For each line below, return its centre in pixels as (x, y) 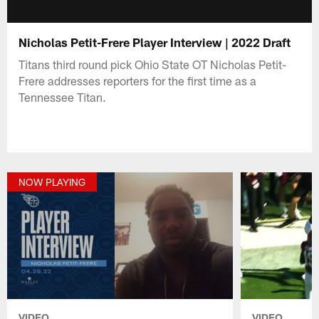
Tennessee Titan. (63, 96)
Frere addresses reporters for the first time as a (138, 80)
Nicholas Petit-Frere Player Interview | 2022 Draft (155, 42)
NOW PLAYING (52, 182)
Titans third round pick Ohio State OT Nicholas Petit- (153, 64)
